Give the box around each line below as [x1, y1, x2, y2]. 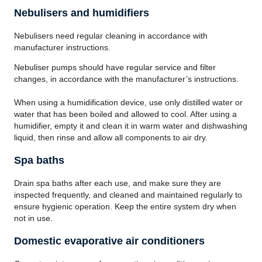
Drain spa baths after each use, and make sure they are [14, 178, 221, 188]
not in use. [14, 213, 53, 223]
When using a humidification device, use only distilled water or [14, 98, 243, 107]
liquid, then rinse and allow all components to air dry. [14, 133, 208, 142]
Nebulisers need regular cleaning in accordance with [14, 31, 208, 40]
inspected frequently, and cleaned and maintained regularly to [14, 190, 242, 199]
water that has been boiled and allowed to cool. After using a [14, 109, 237, 119]
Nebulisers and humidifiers [14, 7, 149, 19]
